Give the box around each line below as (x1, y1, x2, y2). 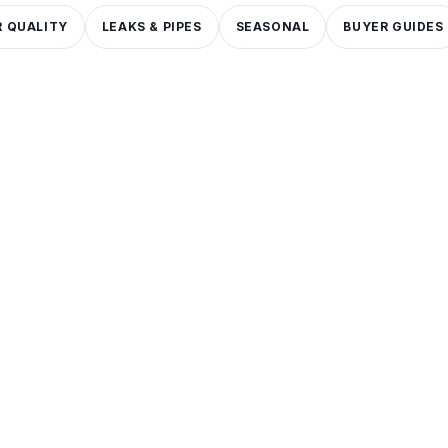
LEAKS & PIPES (101, 19, 202, 34)
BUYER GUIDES (343, 19, 444, 34)
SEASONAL (235, 19, 310, 34)
